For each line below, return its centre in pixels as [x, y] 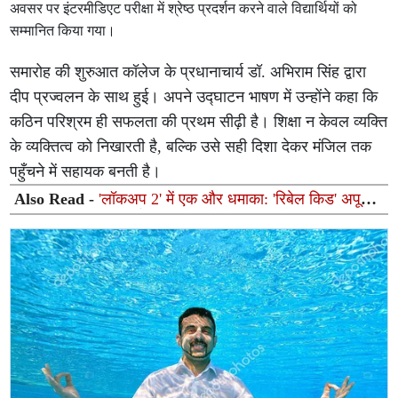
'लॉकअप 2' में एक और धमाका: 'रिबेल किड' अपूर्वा [236, 199]
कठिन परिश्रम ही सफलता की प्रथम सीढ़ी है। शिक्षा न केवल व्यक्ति [199, 122]
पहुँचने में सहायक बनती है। [86, 171]
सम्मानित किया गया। [63, 31]
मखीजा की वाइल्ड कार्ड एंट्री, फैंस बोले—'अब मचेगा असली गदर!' [197, 218]
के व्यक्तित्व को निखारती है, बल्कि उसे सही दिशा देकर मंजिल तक [191, 147]
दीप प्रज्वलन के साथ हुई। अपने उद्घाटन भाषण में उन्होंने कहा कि [194, 97]
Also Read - [57, 199]
